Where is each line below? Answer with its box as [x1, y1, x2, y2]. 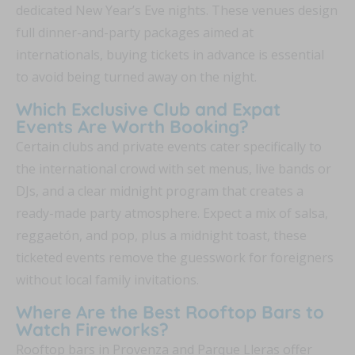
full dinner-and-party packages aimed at [16, 24, 254, 42]
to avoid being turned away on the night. [16, 68, 257, 86]
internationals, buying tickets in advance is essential [16, 46, 324, 64]
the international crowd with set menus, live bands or [16, 160, 331, 178]
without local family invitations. [16, 271, 199, 289]
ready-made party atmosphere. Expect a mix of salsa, [16, 204, 328, 223]
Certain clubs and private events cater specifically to [16, 138, 322, 156]
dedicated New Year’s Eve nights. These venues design [16, 2, 338, 20]
